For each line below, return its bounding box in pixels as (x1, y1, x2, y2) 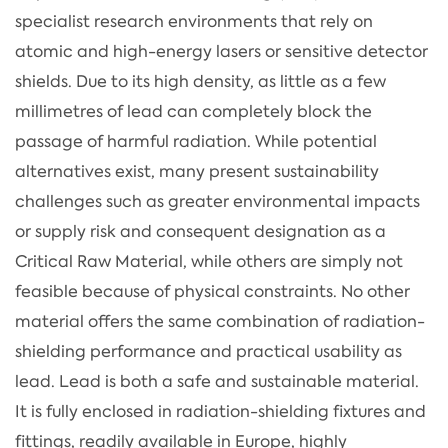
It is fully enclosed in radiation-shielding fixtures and (15, 400, 426, 422)
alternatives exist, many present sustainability (15, 160, 379, 182)
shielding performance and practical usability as (15, 340, 402, 362)
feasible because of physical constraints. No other (15, 280, 410, 302)
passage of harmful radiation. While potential (15, 130, 377, 152)
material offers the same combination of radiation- (15, 310, 425, 332)
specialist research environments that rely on (15, 10, 373, 32)
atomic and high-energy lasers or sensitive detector (15, 40, 428, 62)
